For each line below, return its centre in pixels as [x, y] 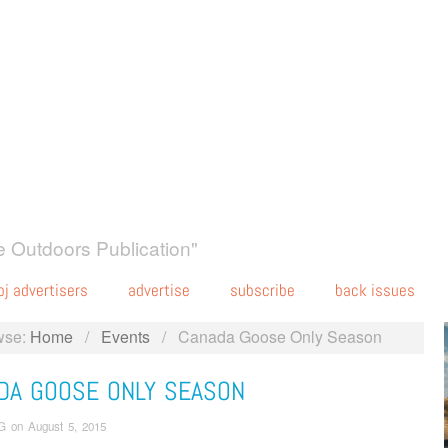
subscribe [262, 290]
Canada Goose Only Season [280, 336]
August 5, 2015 [67, 426]
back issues [374, 290]
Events [126, 336]
